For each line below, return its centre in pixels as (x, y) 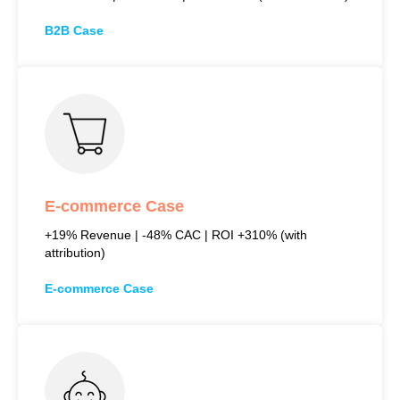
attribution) (75, 252)
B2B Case (74, 30)
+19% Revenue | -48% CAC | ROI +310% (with (176, 234)
